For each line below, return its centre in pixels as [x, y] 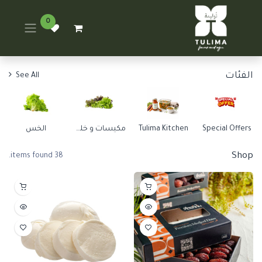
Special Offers [227, 129]
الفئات [239, 76]
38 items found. [59, 156]
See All [27, 76]
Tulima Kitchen [163, 129]
